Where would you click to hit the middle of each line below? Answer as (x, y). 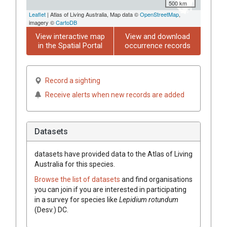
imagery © (42, 22)
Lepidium (133, 199)
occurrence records (157, 45)
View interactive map (70, 36)
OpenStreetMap (159, 14)
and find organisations (157, 179)
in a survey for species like (77, 199)
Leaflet (37, 14)
